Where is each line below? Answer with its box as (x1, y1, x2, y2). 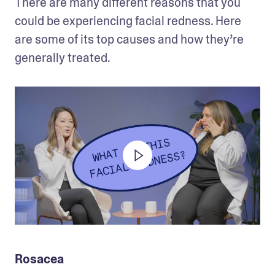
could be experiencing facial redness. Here (15, 12, 241, 29)
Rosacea (15, 250, 64, 267)
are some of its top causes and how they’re (15, 31, 244, 47)
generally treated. (15, 49, 112, 66)
